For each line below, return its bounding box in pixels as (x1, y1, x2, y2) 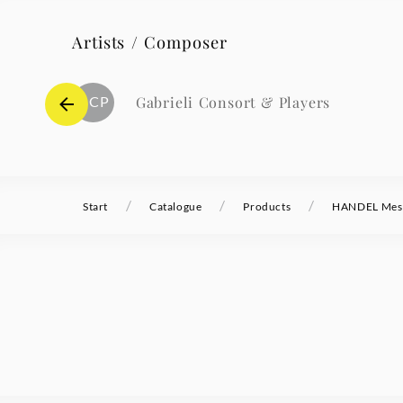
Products (243, 200, 291, 213)
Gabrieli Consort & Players (135, 93, 331, 112)
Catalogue (149, 200, 202, 213)
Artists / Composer (72, 31, 228, 53)
